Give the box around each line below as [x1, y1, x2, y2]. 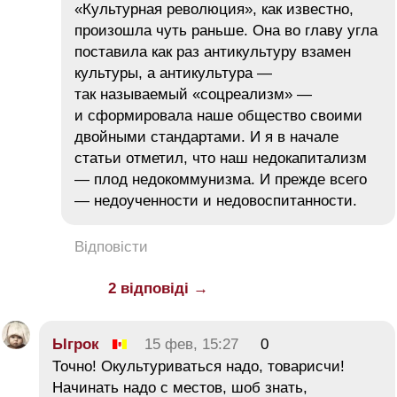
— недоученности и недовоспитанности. [74, 191, 357, 209]
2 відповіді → [108, 279, 208, 297]
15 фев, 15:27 [144, 335, 238, 353]
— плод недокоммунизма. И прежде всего [74, 170, 367, 188]
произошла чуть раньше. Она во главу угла [74, 21, 378, 39]
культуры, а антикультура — [74, 64, 272, 82]
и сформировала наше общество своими [74, 106, 362, 124]
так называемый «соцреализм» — [74, 85, 312, 103]
